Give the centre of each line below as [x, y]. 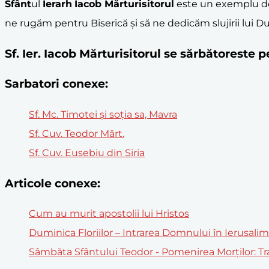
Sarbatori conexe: [56, 84]
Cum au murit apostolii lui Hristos [109, 214]
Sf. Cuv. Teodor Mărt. [77, 134]
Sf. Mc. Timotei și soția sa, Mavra [103, 115]
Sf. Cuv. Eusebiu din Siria [87, 153]
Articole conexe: [53, 183]
